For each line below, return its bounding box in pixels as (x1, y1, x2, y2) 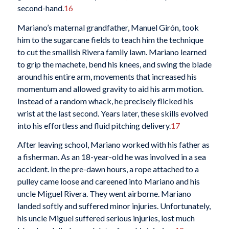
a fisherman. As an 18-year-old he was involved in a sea (17, 152, 206, 162)
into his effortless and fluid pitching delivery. (17, 120, 171, 130)
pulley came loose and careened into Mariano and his (17, 176, 200, 187)
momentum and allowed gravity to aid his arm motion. (17, 83, 203, 94)
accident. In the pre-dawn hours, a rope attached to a (17, 164, 199, 174)
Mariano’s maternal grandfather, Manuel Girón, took (17, 22, 199, 32)
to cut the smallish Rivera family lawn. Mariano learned (17, 47, 207, 57)
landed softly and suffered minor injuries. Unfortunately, (17, 201, 211, 211)
